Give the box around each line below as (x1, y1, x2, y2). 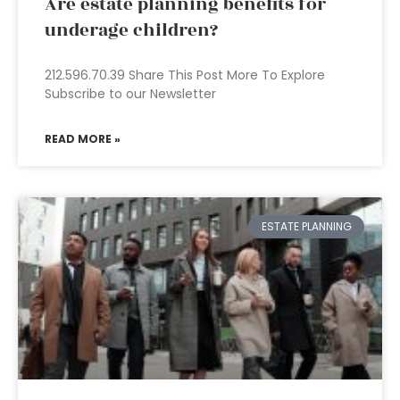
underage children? (45, 17, 218, 44)
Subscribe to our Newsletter (45, 85, 216, 103)
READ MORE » (45, 131, 121, 146)
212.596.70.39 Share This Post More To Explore (45, 66, 325, 84)
